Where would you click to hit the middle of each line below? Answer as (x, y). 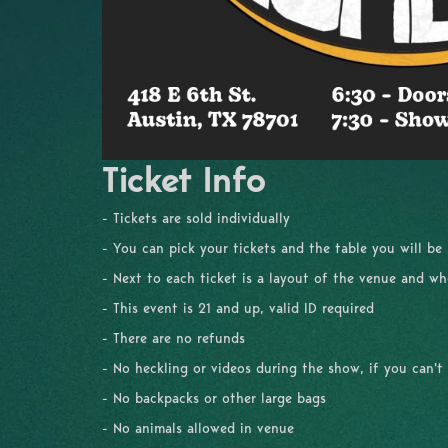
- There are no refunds (176, 338)
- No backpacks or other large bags (216, 398)
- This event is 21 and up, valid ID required (238, 308)
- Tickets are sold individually (196, 218)
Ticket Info (184, 180)
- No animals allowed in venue (198, 428)
